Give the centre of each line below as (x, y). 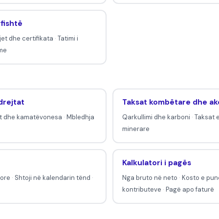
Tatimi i (68, 39)
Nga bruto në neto (150, 178)
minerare (136, 129)
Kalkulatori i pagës (156, 163)
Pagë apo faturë (190, 190)
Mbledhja (80, 117)
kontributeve (142, 190)
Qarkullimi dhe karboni (156, 117)
